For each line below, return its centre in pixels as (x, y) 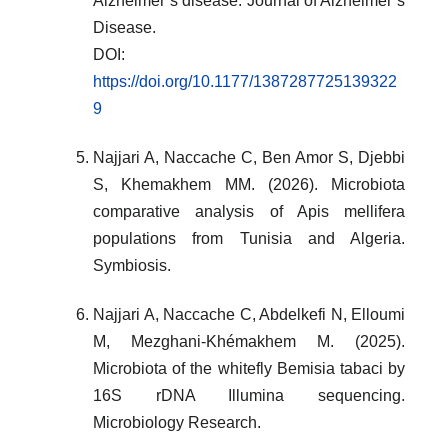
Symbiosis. (132, 265)
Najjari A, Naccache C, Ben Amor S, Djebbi (249, 157)
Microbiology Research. (177, 422)
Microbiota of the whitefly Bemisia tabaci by (249, 368)
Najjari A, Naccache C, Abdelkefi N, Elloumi (249, 314)
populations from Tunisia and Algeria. (249, 238)
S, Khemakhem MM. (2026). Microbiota (249, 184)
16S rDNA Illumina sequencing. (249, 395)
